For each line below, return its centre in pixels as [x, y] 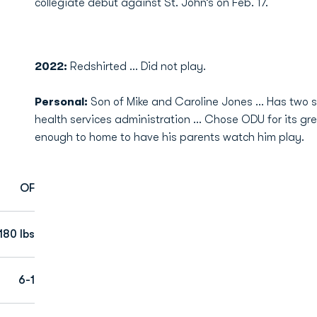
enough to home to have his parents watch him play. [169, 137]
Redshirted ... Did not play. [138, 67]
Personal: [62, 102]
